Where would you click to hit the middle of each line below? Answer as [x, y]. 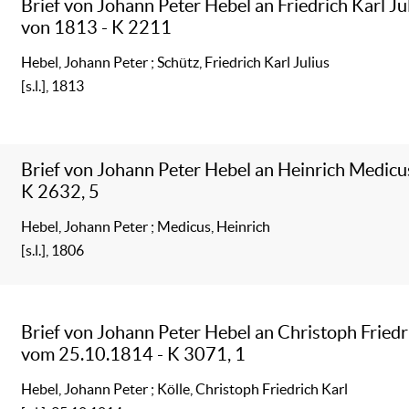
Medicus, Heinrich [214, 226]
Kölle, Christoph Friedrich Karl [253, 388]
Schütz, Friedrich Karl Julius [244, 62]
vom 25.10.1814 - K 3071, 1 [134, 353]
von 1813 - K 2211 [97, 26]
